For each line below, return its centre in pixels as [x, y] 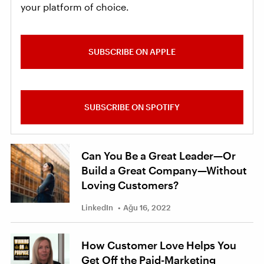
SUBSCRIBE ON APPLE [132, 52]
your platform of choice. [75, 7]
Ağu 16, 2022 [147, 208]
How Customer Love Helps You [159, 245]
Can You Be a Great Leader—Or [159, 156]
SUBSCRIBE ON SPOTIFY [132, 107]
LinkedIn [97, 208]
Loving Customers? [130, 185]
